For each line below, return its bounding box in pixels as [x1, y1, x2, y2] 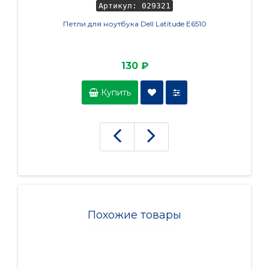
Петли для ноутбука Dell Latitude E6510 [62, 19, 207, 28]
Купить [98, 86, 131, 98]
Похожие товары [88, 208, 181, 222]
